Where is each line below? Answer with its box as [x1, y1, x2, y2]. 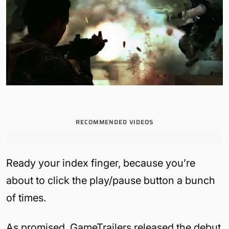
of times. [6, 191, 46, 204]
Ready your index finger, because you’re [6, 156, 195, 169]
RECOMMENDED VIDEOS [76, 117, 153, 127]
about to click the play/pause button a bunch [6, 174, 215, 187]
